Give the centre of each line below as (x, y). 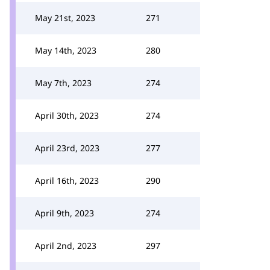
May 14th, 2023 (66, 50)
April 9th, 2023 (64, 213)
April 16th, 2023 (67, 181)
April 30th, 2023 (67, 115)
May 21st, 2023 (65, 18)
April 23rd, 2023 (67, 148)
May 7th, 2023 (63, 83)
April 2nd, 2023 (66, 246)
